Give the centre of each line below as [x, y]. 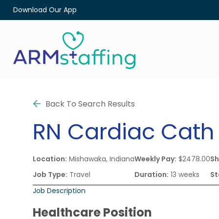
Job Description [59, 190]
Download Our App [45, 10]
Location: [50, 159]
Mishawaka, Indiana [101, 159]
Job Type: [50, 174]
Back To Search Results [90, 104]
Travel [79, 174]
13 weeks [184, 174]
